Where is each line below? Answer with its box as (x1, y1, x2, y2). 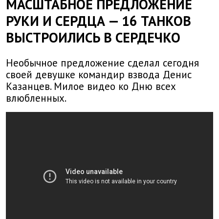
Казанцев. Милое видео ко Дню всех (6, 80, 176, 93)
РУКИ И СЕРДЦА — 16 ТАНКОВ (6, 12, 191, 30)
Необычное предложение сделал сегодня (6, 56, 199, 70)
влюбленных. (6, 91, 66, 105)
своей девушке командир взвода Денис (6, 68, 192, 82)
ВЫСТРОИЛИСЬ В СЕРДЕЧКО (6, 28, 180, 46)
